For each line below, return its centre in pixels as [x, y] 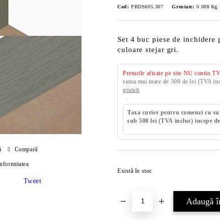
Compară [26, 149]
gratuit [131, 90]
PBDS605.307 [147, 7]
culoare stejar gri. [148, 50]
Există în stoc [135, 171]
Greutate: [183, 7]
